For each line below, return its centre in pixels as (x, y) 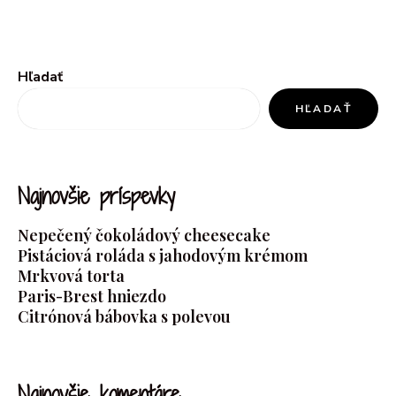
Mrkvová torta (71, 276)
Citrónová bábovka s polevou (124, 317)
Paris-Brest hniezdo (92, 297)
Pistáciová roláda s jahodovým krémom (163, 256)
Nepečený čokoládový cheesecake (144, 236)
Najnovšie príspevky (96, 196)
